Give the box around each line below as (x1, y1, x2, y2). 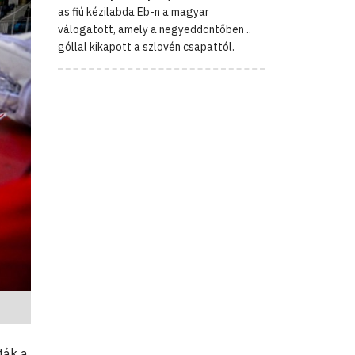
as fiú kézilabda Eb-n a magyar (58, 4, 209, 19)
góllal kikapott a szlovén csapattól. (58, 39, 235, 54)
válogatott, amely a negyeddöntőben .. (58, 21, 251, 36)
